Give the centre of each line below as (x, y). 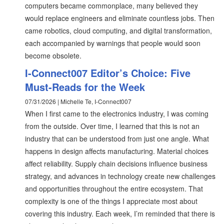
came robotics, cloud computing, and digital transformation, (118, 30)
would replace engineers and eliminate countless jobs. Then (120, 18)
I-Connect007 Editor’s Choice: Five (108, 73)
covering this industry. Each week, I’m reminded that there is (120, 213)
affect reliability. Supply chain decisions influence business (116, 163)
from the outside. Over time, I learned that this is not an (112, 126)
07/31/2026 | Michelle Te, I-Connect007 (78, 101)
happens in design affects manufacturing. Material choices (117, 151)
